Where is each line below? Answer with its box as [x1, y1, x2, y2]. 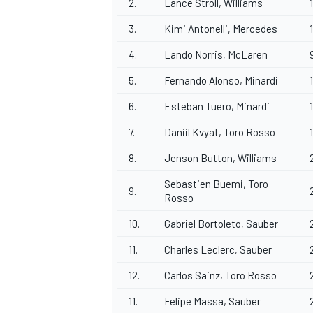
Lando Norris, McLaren [164, 48, 268, 61]
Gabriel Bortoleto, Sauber [164, 217, 278, 231]
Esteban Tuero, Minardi [164, 100, 270, 113]
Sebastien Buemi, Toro [164, 177, 268, 191]
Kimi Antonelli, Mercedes [164, 22, 277, 36]
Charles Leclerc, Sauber [164, 243, 272, 256]
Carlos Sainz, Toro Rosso [164, 269, 277, 282]
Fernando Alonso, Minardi [164, 74, 278, 87]
